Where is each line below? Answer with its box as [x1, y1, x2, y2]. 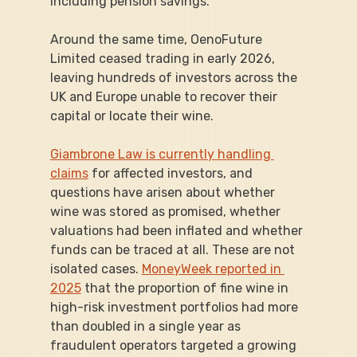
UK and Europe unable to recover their [49, 88, 280, 104]
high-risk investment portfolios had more [49, 299, 301, 315]
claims [49, 165, 88, 181]
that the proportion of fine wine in [80, 280, 292, 296]
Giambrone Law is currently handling [49, 146, 274, 162]
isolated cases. [49, 261, 142, 277]
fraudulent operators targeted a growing [49, 337, 300, 353]
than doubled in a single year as [49, 318, 244, 334]
